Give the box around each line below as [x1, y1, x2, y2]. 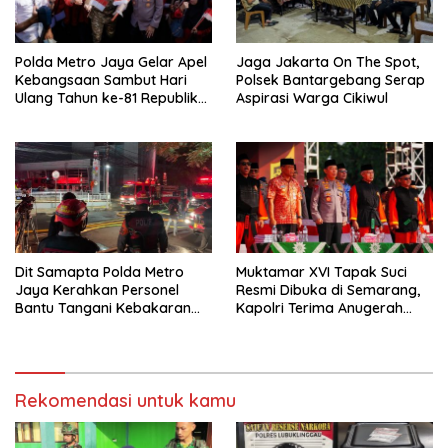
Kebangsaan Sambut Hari [15, 71, 187, 90]
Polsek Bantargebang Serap [236, 71, 425, 90]
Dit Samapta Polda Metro [15, 263, 184, 282]
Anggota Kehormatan [236, 317, 382, 336]
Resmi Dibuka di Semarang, [236, 281, 420, 300]
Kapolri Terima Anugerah [236, 299, 403, 318]
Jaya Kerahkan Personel [15, 281, 179, 300]
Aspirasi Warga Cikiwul [236, 89, 388, 108]
